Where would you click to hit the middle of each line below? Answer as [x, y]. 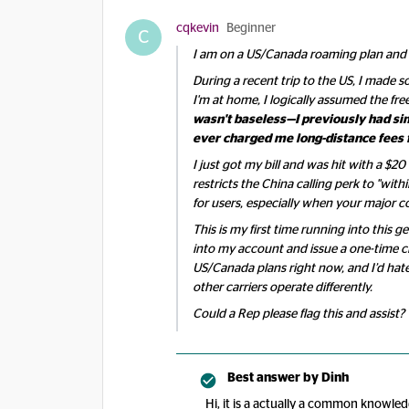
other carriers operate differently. [283, 288]
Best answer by [273, 378]
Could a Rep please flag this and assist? [299, 314]
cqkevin [198, 28]
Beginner [251, 28]
